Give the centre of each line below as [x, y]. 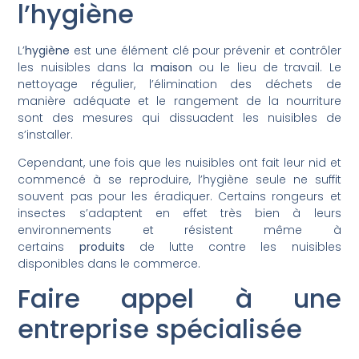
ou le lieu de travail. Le [266, 67]
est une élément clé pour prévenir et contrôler [206, 50]
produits [102, 247]
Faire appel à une [179, 299]
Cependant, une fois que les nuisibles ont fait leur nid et [179, 163]
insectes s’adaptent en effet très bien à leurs [179, 214]
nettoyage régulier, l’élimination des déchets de [179, 84]
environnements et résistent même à [179, 230]
